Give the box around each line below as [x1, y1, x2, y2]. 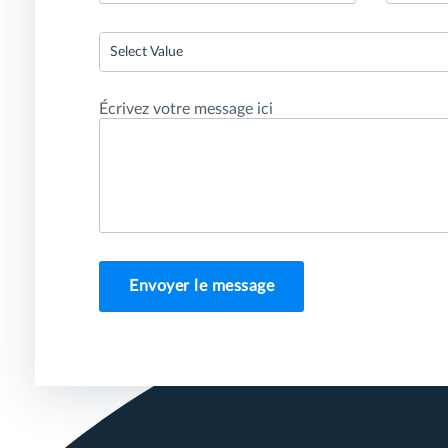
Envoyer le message [129, 278, 274, 294]
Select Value [110, 45, 183, 59]
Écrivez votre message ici [99, 101, 273, 117]
